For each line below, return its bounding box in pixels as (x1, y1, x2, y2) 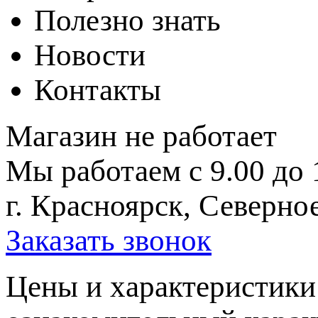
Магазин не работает (6, 119, 277, 153)
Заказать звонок (6, 223, 212, 257)
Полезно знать (34, 3, 221, 37)
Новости (34, 38, 146, 72)
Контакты (34, 72, 161, 106)
